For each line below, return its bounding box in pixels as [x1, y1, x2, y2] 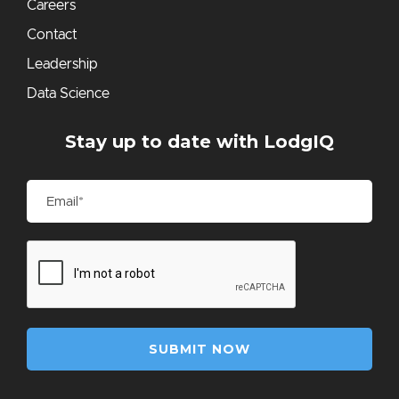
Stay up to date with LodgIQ [65, 131, 334, 153]
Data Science [27, 86, 110, 102]
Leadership [27, 57, 98, 72]
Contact [27, 28, 77, 43]
